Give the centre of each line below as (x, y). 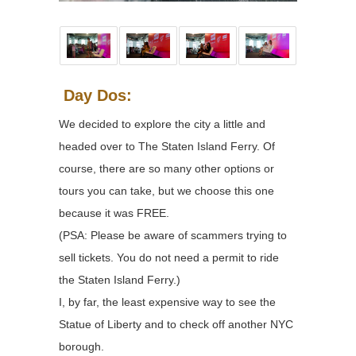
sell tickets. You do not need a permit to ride (169, 258)
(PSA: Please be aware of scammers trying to (173, 236)
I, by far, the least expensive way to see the (167, 302)
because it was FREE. (114, 213)
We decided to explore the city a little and (162, 124)
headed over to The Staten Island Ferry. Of (167, 147)
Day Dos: (98, 96)
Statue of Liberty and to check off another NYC (176, 325)
